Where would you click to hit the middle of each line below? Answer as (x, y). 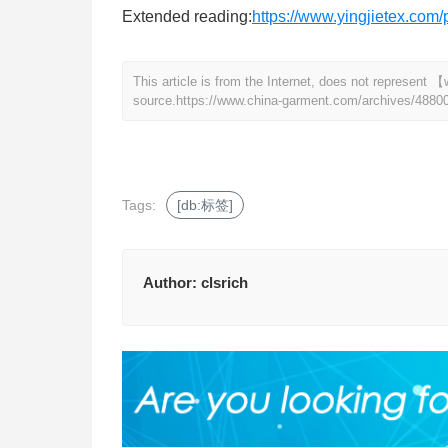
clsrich (224, 283)
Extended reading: (187, 17)
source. (154, 101)
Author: (172, 283)
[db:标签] (205, 205)
